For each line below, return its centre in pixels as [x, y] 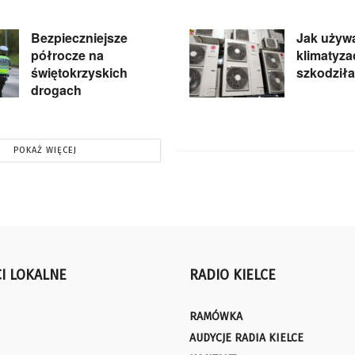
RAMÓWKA [216, 317]
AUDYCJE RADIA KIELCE [246, 338]
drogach [56, 90]
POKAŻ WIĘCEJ [45, 151]
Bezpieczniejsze [79, 38]
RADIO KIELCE [233, 276]
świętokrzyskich [79, 73]
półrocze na [67, 55]
